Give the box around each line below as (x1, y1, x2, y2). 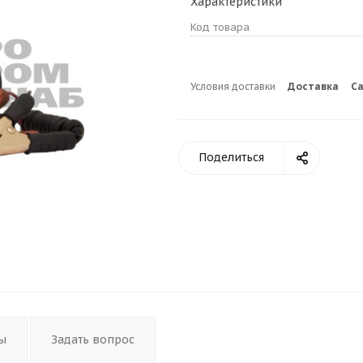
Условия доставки (190, 80, 275, 93)
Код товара (190, 20, 250, 35)
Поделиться (199, 150, 264, 165)
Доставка (288, 80, 339, 93)
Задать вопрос (51, 332, 135, 348)
